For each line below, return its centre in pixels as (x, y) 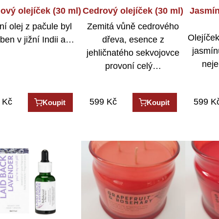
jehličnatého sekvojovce (133, 53)
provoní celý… (133, 66)
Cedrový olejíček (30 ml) (133, 11)
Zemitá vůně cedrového (133, 27)
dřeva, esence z (133, 40)
